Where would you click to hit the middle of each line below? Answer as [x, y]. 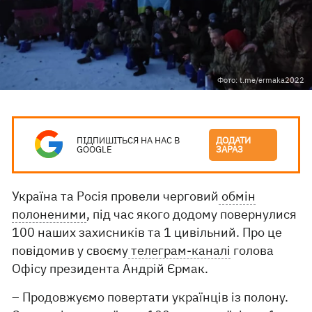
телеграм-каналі [180, 250]
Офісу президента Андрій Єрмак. [110, 268]
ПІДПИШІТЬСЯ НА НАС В [128, 140]
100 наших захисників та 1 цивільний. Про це [147, 232]
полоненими [49, 214]
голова [252, 250]
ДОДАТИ [234, 140]
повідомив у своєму [70, 250]
